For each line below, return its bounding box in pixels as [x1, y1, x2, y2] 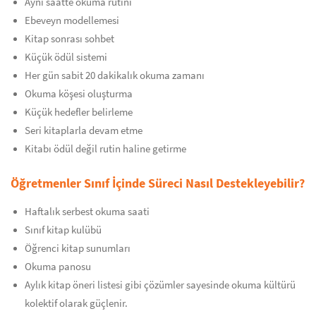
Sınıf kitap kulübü [25, 224, 102, 236]
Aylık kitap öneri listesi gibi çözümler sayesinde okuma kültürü [25, 279, 296, 291]
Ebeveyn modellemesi [25, 14, 119, 27]
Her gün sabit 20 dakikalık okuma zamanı [25, 69, 205, 82]
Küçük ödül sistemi [25, 51, 107, 63]
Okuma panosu [25, 260, 91, 273]
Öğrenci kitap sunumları [25, 242, 130, 255]
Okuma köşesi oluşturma [25, 87, 133, 100]
